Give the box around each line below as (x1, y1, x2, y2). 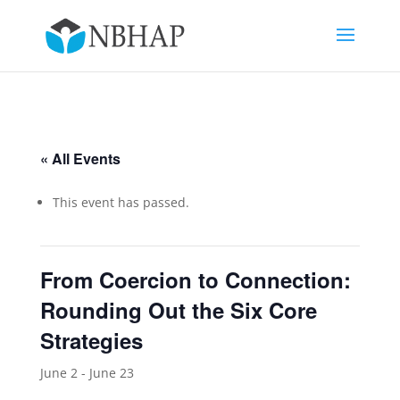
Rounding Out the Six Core (39, 295, 317, 325)
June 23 (88, 364, 134, 381)
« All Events (39, 148, 121, 169)
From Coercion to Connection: (39, 264, 351, 295)
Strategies (39, 325, 143, 355)
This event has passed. (52, 194, 189, 211)
